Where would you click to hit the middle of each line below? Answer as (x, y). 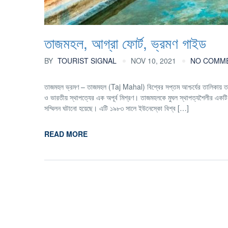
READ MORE (66, 134)
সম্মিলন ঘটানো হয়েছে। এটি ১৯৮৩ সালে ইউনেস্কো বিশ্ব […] (117, 108)
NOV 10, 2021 (153, 61)
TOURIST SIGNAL (86, 61)
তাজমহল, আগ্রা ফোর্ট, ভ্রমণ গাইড (125, 43)
